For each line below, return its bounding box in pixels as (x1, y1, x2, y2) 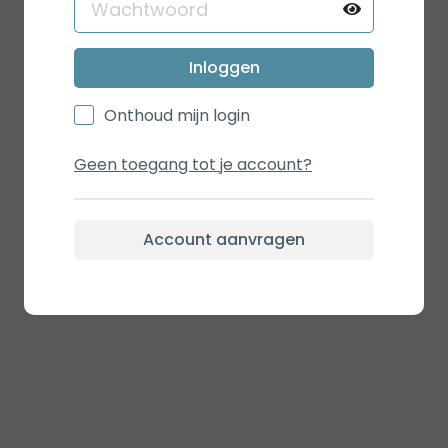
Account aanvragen (143, 227, 305, 251)
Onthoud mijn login (104, 103, 250, 127)
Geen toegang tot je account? (74, 152, 312, 176)
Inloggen (188, 55, 260, 79)
